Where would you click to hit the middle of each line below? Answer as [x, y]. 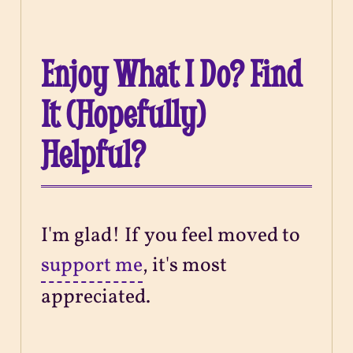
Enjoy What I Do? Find [172, 72]
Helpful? [93, 153]
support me [92, 266]
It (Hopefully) [124, 113]
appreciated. [96, 297]
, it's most [185, 266]
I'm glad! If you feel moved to [171, 236]
